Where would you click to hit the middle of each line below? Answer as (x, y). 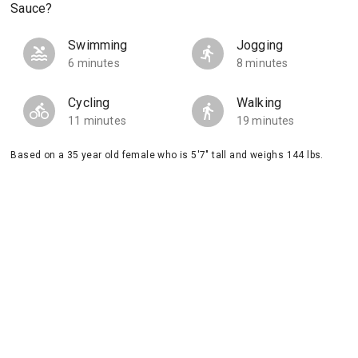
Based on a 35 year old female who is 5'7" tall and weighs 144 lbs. (167, 155)
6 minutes (94, 63)
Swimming (98, 45)
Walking (259, 103)
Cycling (89, 103)
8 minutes (262, 63)
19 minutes (265, 121)
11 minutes (97, 121)
